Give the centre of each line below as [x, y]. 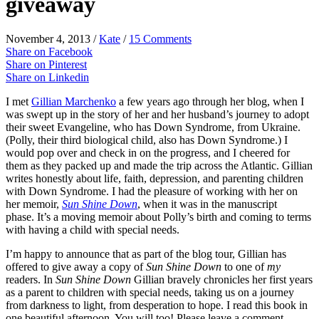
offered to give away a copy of [76, 267]
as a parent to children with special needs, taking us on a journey [150, 293]
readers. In [31, 280]
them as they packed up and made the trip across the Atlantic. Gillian [159, 166]
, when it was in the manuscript [207, 204]
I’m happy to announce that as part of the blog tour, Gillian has [146, 254]
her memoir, [34, 204]
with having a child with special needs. [93, 230]
